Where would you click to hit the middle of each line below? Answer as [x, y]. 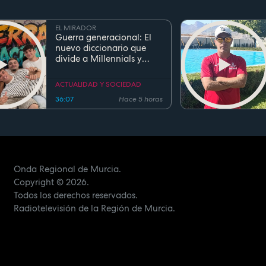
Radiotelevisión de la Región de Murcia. [94, 208]
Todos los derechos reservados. [75, 195]
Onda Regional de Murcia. [67, 169]
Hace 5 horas [140, 99]
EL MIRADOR [76, 28]
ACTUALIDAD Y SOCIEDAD [99, 84]
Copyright [34, 182]
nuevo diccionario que [101, 48]
